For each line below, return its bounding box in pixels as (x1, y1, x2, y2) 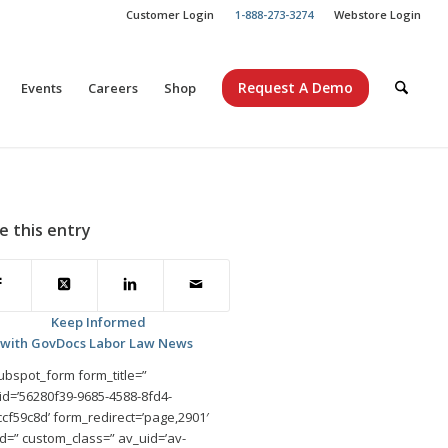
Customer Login (126, 7, 215, 22)
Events (20, 79, 62, 97)
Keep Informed (47, 313, 146, 331)
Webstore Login (334, 7, 422, 22)
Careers (87, 79, 138, 97)
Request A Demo (237, 78, 353, 97)
